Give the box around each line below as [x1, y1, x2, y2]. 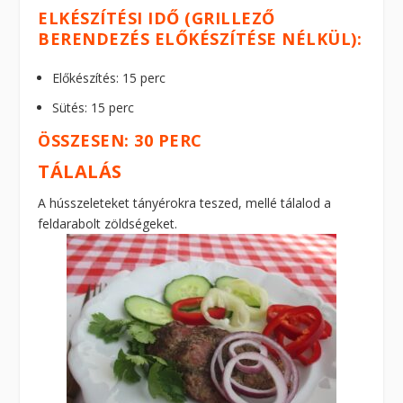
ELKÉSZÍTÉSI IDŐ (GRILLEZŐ [38, 7, 275, 30]
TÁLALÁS [38, 158, 122, 184]
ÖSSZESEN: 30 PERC [38, 129, 202, 151]
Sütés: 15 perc [52, 98, 135, 116]
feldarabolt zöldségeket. [38, 214, 178, 232]
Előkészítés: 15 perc [52, 69, 166, 87]
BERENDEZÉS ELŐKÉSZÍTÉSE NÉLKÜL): [38, 28, 363, 50]
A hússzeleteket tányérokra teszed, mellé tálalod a [38, 193, 332, 211]
